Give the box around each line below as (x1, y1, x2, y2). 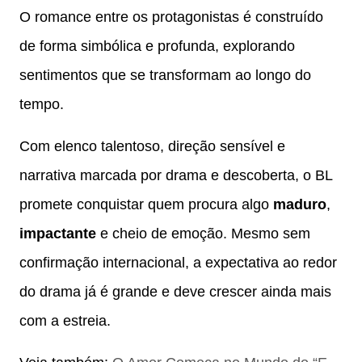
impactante (19, 225, 96, 242)
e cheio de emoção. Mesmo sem (96, 225, 310, 242)
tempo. (19, 95, 64, 112)
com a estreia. (19, 312, 111, 329)
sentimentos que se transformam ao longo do (19, 66, 311, 83)
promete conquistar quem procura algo (19, 196, 273, 213)
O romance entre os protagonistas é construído (19, 8, 323, 25)
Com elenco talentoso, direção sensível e (19, 137, 285, 154)
